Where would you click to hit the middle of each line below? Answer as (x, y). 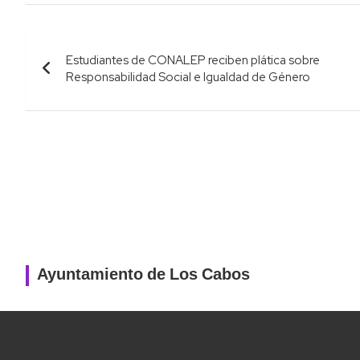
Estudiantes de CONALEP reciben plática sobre (193, 61)
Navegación (93, 44)
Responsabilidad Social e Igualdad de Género (188, 78)
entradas (76, 110)
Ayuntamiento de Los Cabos (143, 276)
